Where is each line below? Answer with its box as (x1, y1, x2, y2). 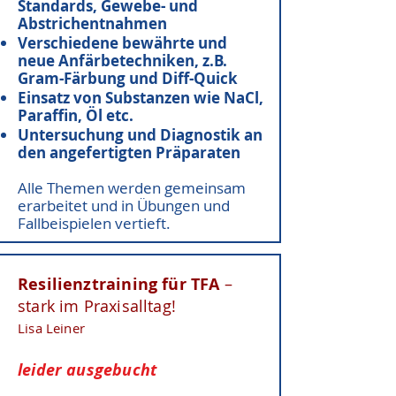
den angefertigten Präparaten (18, 142, 240, 163)
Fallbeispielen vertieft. (18, 213, 171, 233)
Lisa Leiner (18, 319, 85, 337)
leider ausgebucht (18, 359, 157, 381)
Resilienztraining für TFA (18, 273, 220, 295)
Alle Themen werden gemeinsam (18, 178, 246, 198)
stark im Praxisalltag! (18, 295, 176, 316)
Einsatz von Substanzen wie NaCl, (18, 88, 263, 108)
